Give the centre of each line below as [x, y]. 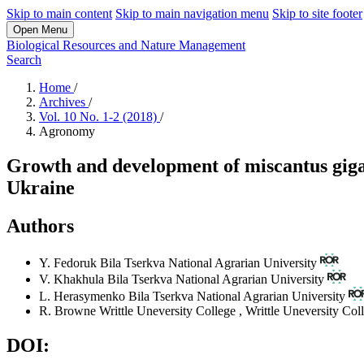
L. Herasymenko [84, 296]
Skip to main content [59, 13]
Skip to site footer [317, 13]
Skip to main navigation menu [192, 13]
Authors [40, 225]
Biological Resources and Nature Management [126, 45]
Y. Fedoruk [69, 262]
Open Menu [40, 30]
